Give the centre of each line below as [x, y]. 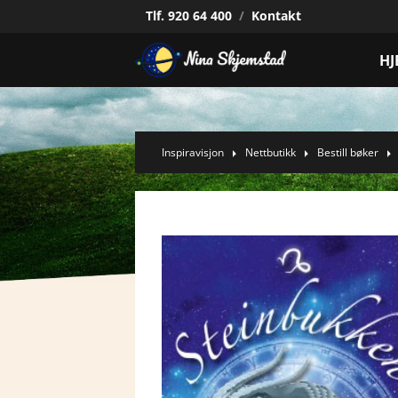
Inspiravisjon [193, 152]
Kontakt [276, 16]
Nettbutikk [271, 152]
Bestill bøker [348, 152]
